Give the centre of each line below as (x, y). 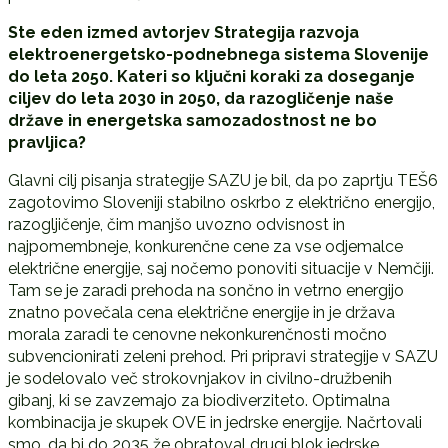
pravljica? (46, 142)
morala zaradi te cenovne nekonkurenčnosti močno (197, 334)
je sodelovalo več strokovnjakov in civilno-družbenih (199, 378)
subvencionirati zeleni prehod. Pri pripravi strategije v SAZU (222, 356)
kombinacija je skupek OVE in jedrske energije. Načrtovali (214, 422)
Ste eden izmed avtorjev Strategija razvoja (183, 32)
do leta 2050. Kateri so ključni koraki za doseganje (211, 76)
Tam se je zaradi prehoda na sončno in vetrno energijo (205, 290)
